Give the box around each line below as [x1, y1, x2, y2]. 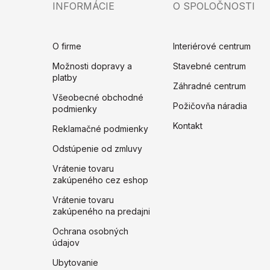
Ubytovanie [52, 257, 98, 268]
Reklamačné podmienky [52, 124, 148, 134]
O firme [52, 41, 81, 52]
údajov [52, 237, 80, 248]
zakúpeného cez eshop [52, 175, 148, 186]
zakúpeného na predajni [52, 206, 150, 217]
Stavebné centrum [173, 61, 246, 72]
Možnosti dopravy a [52, 61, 132, 72]
